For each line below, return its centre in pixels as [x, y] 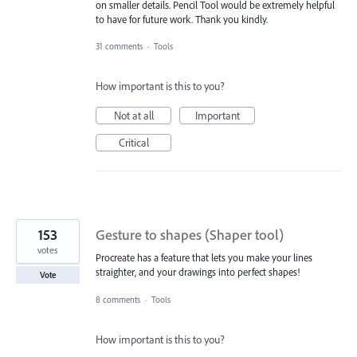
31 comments [119, 47]
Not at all [133, 116]
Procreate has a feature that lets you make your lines [204, 258]
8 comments [118, 299]
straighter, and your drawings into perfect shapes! [198, 272]
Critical [133, 143]
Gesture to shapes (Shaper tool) [190, 235]
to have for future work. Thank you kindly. [182, 20]
